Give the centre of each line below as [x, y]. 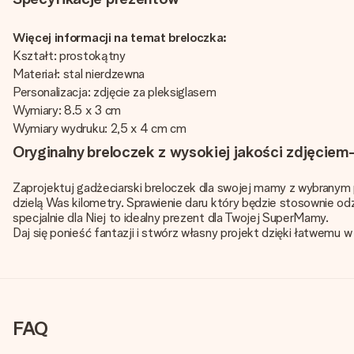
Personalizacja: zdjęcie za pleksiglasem [115, 92]
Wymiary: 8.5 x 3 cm [67, 110]
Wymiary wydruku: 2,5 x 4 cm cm [100, 128]
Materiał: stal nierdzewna [79, 74]
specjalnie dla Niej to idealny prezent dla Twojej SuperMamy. [171, 218]
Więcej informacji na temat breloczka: [120, 38]
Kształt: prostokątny [69, 56]
